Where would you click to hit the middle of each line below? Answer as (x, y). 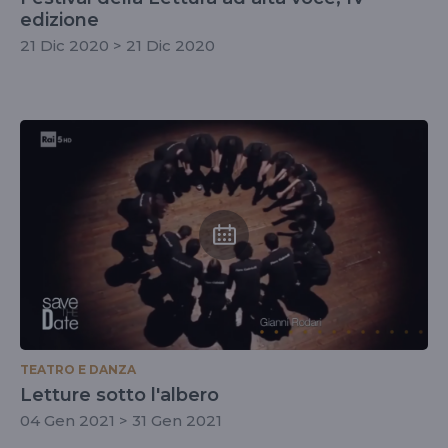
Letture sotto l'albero (119, 394)
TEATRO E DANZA (78, 369)
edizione (59, 20)
